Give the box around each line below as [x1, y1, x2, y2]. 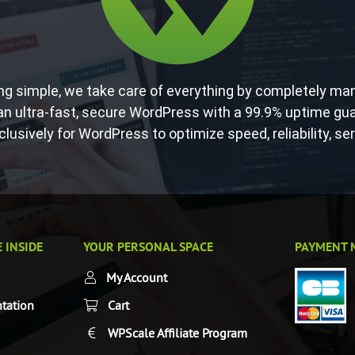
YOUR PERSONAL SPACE [82, 239, 213, 255]
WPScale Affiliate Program [107, 325, 247, 341]
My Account [105, 269, 167, 285]
